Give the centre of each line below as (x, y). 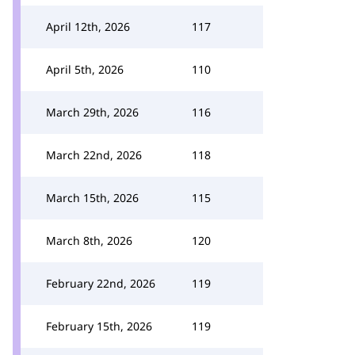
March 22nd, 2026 (94, 155)
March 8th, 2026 (89, 240)
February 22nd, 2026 (101, 283)
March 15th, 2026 (92, 198)
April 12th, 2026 (88, 27)
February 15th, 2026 (99, 326)
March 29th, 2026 (92, 112)
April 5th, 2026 (85, 69)
